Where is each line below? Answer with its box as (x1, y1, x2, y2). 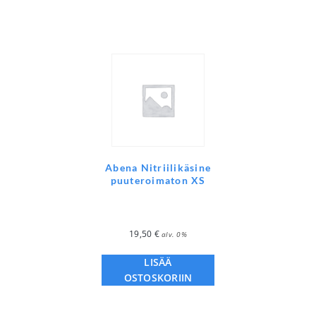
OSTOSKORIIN (123, 271, 193, 285)
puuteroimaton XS (110, 174, 206, 187)
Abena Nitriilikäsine (105, 162, 211, 174)
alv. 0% (162, 229, 187, 240)
